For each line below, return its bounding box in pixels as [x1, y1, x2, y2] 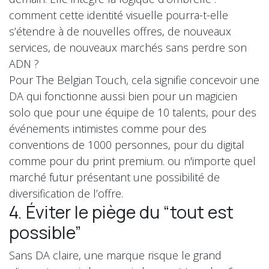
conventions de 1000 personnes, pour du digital [9, 137, 244, 152]
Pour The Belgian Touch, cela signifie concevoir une [9, 72, 259, 87]
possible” [9, 220, 81, 244]
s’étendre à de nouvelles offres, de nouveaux [9, 23, 231, 38]
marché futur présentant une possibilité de [9, 169, 220, 184]
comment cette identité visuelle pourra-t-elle [9, 7, 228, 22]
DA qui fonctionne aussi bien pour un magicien [9, 88, 237, 103]
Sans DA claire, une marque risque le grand [9, 247, 222, 262]
